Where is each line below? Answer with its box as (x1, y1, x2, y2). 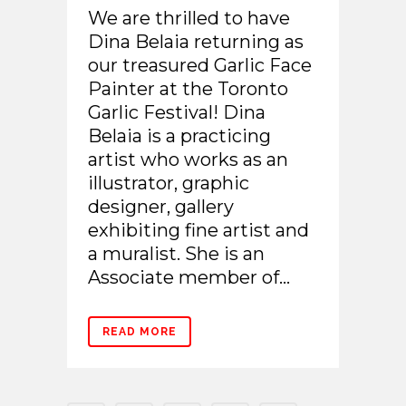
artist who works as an (88, 148, 288, 170)
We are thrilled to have (88, 6, 290, 29)
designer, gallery (88, 195, 234, 217)
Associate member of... (88, 266, 290, 288)
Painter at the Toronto (88, 77, 288, 100)
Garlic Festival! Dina (88, 101, 266, 123)
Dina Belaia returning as (88, 30, 304, 53)
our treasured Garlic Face (88, 53, 312, 76)
